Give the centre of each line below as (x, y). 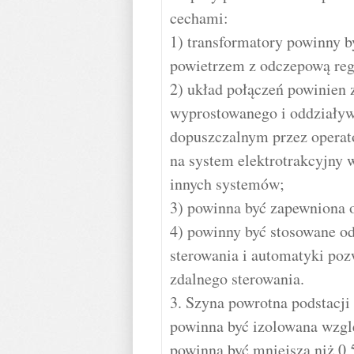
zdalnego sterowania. (237, 279)
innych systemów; (227, 184)
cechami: (199, 18)
